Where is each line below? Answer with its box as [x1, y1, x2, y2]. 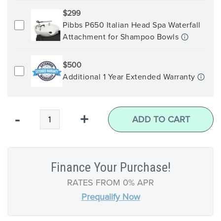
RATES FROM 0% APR [67, 176, 154, 188]
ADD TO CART [132, 113, 190, 125]
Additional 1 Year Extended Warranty [63, 71, 197, 82]
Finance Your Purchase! [50, 160, 171, 175]
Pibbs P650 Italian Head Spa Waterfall [63, 19, 201, 30]
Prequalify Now [81, 190, 140, 203]
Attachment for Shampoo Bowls [63, 31, 181, 42]
